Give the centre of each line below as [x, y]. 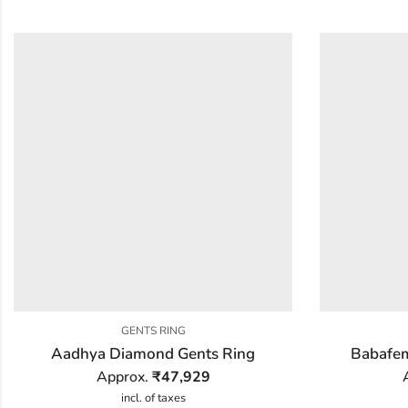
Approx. [124, 377]
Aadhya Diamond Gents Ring [153, 353]
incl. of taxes [153, 398]
